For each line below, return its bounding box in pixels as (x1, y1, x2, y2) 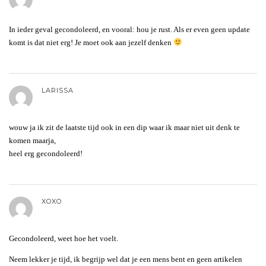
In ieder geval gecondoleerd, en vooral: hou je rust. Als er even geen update (9, 24, 250, 34)
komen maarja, (9, 135, 56, 145)
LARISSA (42, 85, 74, 94)
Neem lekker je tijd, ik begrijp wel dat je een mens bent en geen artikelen (9, 254, 242, 264)
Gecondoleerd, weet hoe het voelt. (9, 233, 118, 243)
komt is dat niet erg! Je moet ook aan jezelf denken (9, 37, 173, 47)
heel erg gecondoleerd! (9, 148, 83, 158)
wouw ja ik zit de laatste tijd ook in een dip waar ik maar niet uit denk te (9, 122, 240, 132)
